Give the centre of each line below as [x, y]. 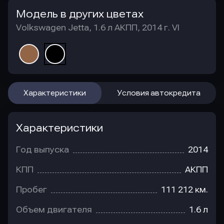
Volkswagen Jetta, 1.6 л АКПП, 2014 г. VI [98, 28]
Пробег [31, 190]
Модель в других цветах [80, 14]
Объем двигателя [54, 210]
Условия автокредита [159, 93]
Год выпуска [42, 150]
